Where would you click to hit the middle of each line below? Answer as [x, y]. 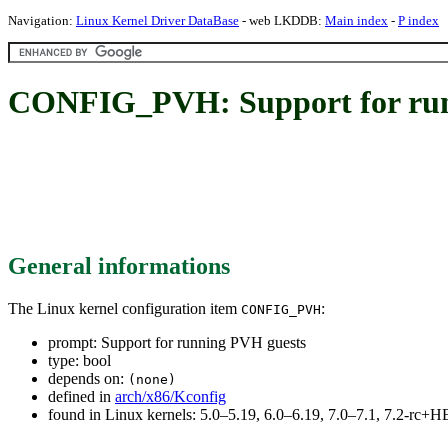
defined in [81, 396]
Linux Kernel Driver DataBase [157, 20]
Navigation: [42, 20]
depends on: [88, 378]
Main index [356, 20]
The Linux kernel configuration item [124, 308]
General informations [119, 265]
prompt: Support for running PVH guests [177, 342]
